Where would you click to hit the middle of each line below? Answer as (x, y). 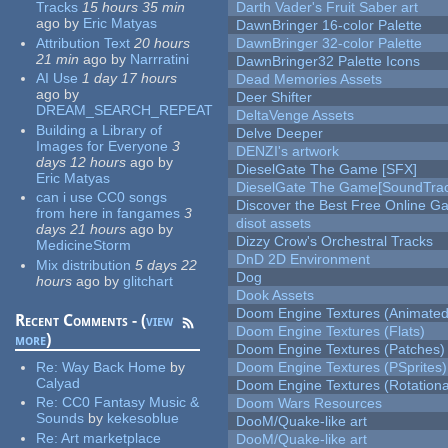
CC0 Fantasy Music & (131, 402)
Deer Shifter (274, 97)
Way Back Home (114, 366)
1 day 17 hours (130, 78)
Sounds (60, 418)
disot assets (274, 223)
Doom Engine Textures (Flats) (331, 331)
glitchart (148, 280)
